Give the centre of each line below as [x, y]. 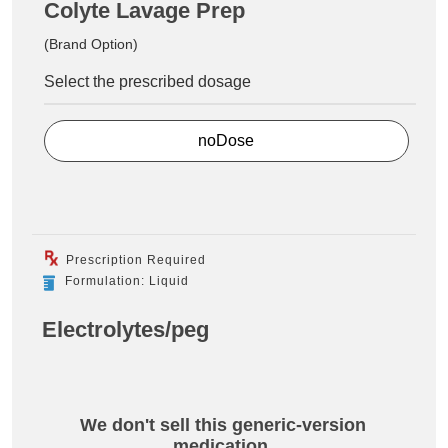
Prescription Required [134, 260]
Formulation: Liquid [127, 281]
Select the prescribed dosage [147, 81]
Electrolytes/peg [125, 330]
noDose [226, 141]
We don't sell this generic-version [223, 425]
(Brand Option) [91, 43]
